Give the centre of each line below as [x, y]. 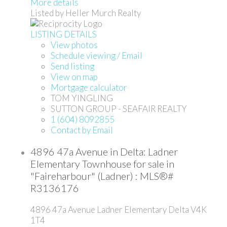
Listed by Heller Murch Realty [86, 13]
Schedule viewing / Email [97, 55]
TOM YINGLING [82, 98]
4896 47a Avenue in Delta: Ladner [104, 151]
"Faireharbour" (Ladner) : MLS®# [102, 176]
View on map [74, 77]
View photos [74, 45]
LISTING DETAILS [64, 34]
